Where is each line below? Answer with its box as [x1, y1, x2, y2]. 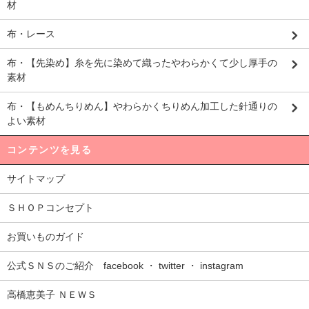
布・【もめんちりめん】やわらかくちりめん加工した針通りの [7, 101, 277, 112]
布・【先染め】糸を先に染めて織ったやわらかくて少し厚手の [7, 57, 277, 69]
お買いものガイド [7, 231, 84, 243]
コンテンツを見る [7, 144, 92, 156]
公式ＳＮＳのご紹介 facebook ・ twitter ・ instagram [7, 260, 243, 272]
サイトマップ [7, 173, 65, 185]
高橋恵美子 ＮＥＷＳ [7, 289, 97, 301]
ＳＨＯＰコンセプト [7, 202, 94, 214]
